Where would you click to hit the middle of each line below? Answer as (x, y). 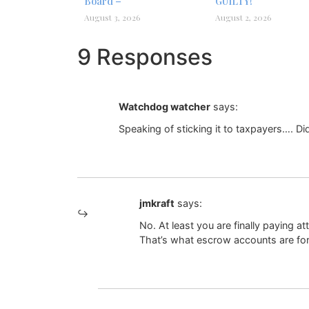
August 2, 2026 (243, 17)
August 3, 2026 (112, 17)
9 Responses (145, 57)
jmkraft (157, 203)
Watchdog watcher (165, 106)
